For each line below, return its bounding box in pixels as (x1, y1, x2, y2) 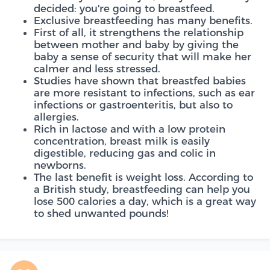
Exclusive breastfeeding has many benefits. (34, 14, 253, 27)
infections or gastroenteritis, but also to (34, 99, 233, 111)
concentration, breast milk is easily (34, 135, 210, 147)
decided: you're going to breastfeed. (34, 2, 215, 14)
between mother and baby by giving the (34, 39, 239, 51)
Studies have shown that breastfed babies (34, 75, 246, 87)
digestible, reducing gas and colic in (34, 147, 216, 159)
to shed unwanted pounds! (34, 207, 169, 219)
